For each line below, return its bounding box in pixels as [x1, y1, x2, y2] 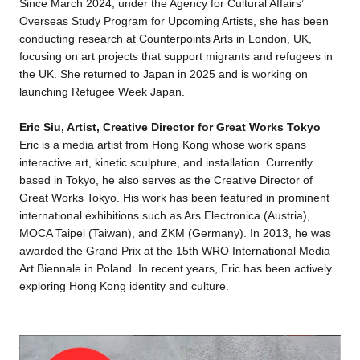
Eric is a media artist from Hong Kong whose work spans [18, 138, 306, 152]
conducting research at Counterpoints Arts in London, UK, [18, 32, 312, 46]
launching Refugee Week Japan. [18, 85, 185, 99]
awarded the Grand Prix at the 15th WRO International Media [18, 244, 330, 258]
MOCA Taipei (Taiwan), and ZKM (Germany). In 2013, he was [18, 227, 331, 240]
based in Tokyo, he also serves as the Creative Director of [18, 174, 313, 187]
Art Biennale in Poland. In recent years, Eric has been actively [18, 262, 332, 276]
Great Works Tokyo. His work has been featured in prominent [18, 191, 329, 205]
